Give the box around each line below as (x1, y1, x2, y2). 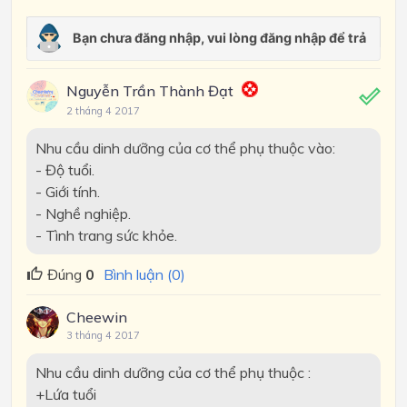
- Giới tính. (35, 182, 100, 201)
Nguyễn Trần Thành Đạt (66, 82, 233, 100)
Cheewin (66, 308, 127, 327)
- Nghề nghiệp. (35, 203, 131, 223)
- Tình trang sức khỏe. (35, 225, 177, 244)
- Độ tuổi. (35, 160, 94, 179)
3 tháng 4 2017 (66, 329, 140, 342)
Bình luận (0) (104, 265, 185, 284)
